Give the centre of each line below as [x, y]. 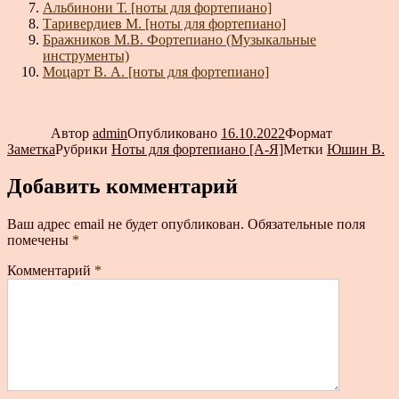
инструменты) [86, 55]
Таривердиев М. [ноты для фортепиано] [164, 23]
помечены [40, 240]
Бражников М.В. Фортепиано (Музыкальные [179, 39]
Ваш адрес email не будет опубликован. [126, 224]
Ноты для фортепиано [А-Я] [197, 149]
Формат [309, 133]
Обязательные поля [306, 224]
